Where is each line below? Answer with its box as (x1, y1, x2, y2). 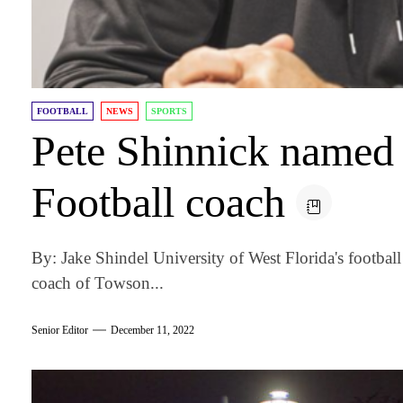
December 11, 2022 (111, 323, 195, 336)
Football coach (31, 178, 286, 227)
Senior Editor (31, 323, 89, 336)
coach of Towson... (31, 273, 165, 293)
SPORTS (151, 106, 188, 117)
